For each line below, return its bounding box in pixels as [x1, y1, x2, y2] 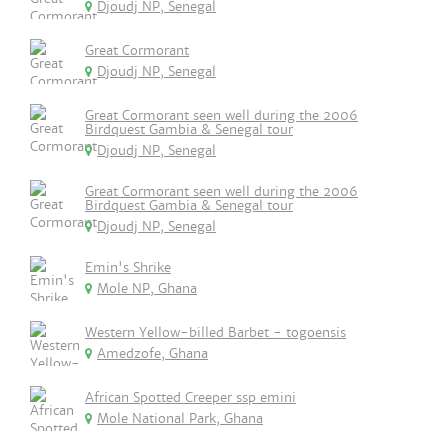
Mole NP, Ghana [97, 280, 197, 297]
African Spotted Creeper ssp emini [85, 389, 296, 406]
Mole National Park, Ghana [97, 410, 263, 427]
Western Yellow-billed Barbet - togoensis [85, 324, 346, 341]
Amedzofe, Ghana [97, 345, 208, 362]
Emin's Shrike [85, 259, 171, 276]
